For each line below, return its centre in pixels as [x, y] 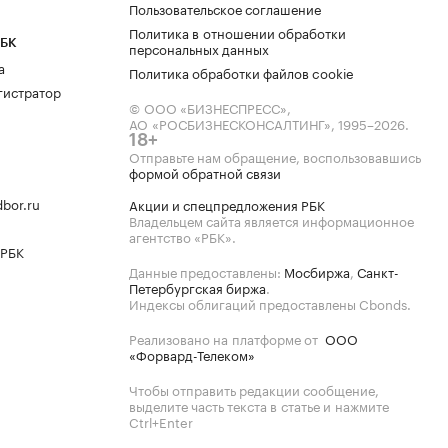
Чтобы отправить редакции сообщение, [254, 389]
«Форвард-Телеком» [192, 354]
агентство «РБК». [182, 236]
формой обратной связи [205, 172]
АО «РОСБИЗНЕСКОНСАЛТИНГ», [233, 123]
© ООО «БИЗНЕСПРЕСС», [210, 107]
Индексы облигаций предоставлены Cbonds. [270, 303]
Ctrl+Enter [161, 421]
